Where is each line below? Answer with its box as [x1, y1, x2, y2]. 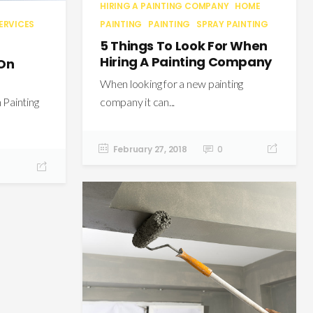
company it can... [100, 95, 175, 109]
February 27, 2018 [112, 143, 187, 156]
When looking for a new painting [100, 77, 244, 91]
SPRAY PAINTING [196, 18, 268, 31]
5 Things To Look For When [100, 37, 268, 55]
